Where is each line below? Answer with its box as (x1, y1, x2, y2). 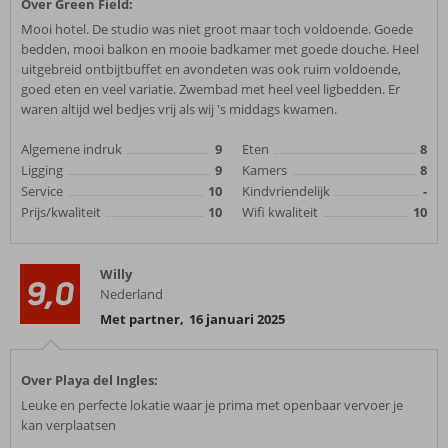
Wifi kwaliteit (242, 203, 318, 221)
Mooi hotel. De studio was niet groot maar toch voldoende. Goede (21, 20, 413, 38)
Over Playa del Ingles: (21, 371, 158, 389)
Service (21, 182, 63, 200)
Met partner (100, 310, 180, 328)
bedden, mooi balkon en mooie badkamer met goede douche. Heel (21, 40, 419, 58)
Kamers (242, 161, 287, 179)
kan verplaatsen (21, 416, 116, 434)
